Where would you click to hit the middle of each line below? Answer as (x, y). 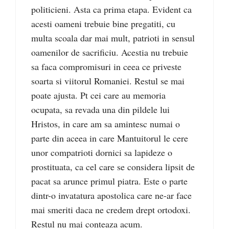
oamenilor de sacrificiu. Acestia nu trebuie (110, 52)
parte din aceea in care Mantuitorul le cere (110, 138)
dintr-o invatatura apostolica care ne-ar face (111, 195)
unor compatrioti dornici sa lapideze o (102, 152)
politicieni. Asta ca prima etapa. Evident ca (111, 9)
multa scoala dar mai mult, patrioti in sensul (113, 38)
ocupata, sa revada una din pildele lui (100, 109)
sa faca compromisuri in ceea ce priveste (106, 66)
